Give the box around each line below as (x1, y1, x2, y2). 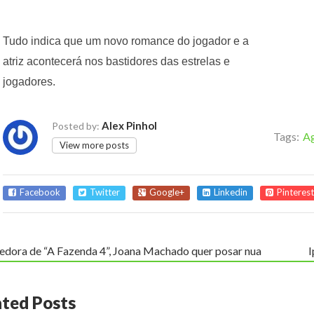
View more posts (60, 139, 129, 151)
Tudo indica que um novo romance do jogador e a (3, 34, 249, 47)
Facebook (20, 186, 60, 198)
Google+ (149, 186, 184, 198)
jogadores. (3, 75, 55, 88)
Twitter (90, 186, 120, 198)
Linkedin (214, 186, 247, 198)
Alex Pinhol (102, 118, 157, 132)
